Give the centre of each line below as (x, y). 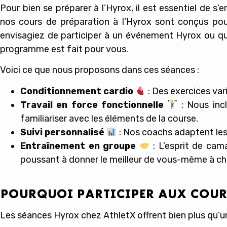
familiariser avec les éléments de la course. (109, 118)
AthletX (119, 216)
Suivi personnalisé (62, 132)
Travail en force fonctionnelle (92, 105)
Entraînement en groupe (78, 146)
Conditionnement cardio (77, 91)
